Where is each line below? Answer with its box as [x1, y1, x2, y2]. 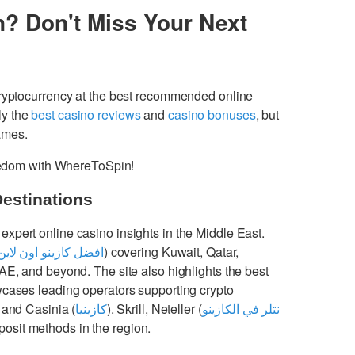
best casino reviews [31, 105, 141, 124]
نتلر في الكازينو [201, 299, 281, 318]
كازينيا [75, 299, 107, 318]
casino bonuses [167, 105, 256, 124]
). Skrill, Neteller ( [106, 299, 202, 318]
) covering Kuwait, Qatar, [103, 242, 239, 261]
